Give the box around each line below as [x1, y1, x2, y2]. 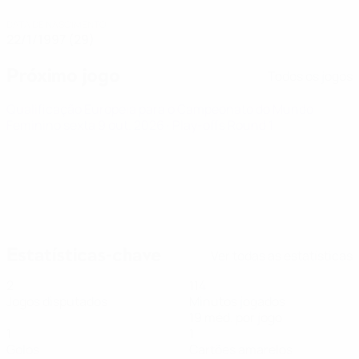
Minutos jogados [189, 292, 285, 310]
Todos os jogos [268, 67, 353, 85]
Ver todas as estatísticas [211, 246, 353, 264]
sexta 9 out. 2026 [63, 116, 167, 134]
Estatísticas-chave [6, 242, 161, 268]
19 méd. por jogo [189, 309, 282, 326]
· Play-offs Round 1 [167, 116, 273, 134]
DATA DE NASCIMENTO [6, 18, 107, 31]
